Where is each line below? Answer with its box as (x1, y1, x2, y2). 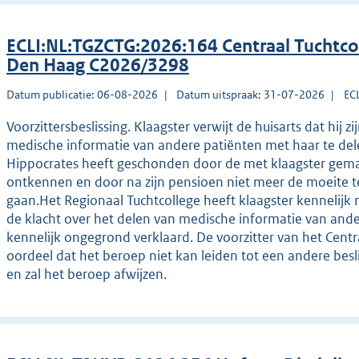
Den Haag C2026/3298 (6, 54, 189, 77)
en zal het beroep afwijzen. (6, 265, 167, 284)
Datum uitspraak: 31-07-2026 (176, 87, 325, 103)
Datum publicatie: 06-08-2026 (6, 87, 158, 103)
